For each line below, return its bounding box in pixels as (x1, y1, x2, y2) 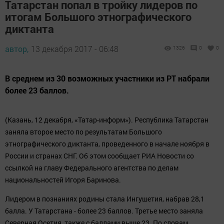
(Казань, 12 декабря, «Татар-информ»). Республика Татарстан (5, 115, 208, 124)
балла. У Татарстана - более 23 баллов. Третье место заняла (5, 206, 203, 215)
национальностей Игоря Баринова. (5, 175, 121, 184)
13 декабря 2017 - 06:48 (31, 43, 118, 54)
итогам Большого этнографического (5, 9, 191, 24)
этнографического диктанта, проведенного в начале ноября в (5, 139, 209, 148)
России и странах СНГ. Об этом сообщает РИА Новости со (5, 151, 194, 160)
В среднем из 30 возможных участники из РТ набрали (5, 73, 209, 83)
